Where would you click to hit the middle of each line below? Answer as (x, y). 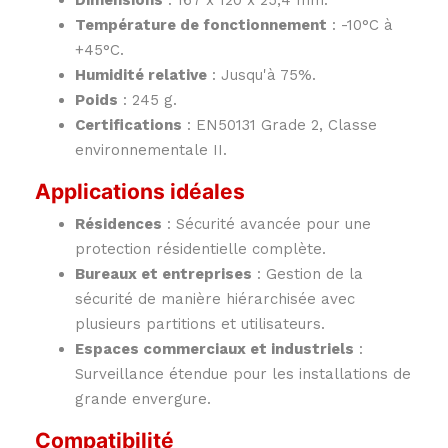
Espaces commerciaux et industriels (214, 349)
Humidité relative (141, 75)
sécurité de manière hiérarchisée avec (215, 299)
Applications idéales (140, 192)
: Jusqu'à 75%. (261, 75)
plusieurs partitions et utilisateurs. (200, 324)
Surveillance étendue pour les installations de (243, 374)
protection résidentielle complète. (200, 249)
